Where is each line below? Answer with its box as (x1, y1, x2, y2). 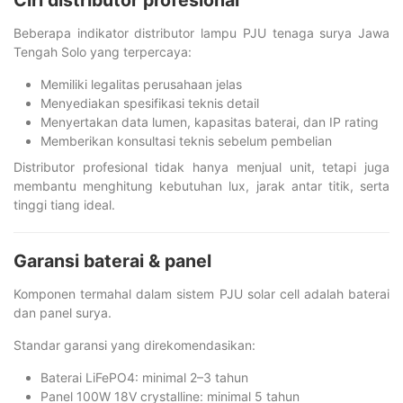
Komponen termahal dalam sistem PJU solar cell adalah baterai (13, 286, 390, 301)
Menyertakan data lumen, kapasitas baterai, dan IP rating (40, 114, 379, 130)
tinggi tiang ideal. (13, 197, 115, 212)
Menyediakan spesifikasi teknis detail (40, 95, 259, 111)
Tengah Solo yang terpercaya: (13, 44, 192, 59)
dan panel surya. (13, 305, 112, 320)
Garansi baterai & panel (13, 250, 211, 272)
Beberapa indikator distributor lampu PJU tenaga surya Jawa (13, 25, 390, 40)
